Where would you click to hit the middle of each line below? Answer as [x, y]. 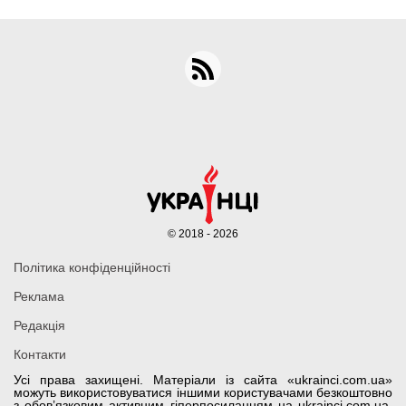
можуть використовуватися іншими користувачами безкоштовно [203, 393]
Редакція [39, 326]
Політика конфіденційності [92, 268]
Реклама [39, 297]
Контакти [40, 355]
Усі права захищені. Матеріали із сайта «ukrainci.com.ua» [203, 380]
